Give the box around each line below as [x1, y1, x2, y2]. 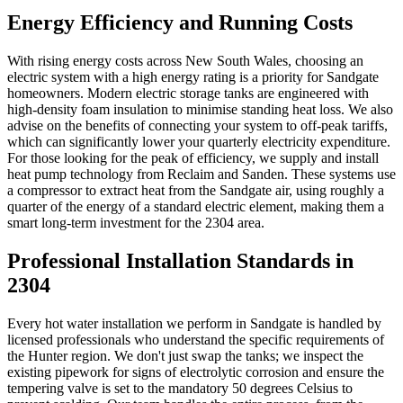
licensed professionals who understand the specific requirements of [7, 331, 384, 347]
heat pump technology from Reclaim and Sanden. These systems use [7, 166, 396, 183]
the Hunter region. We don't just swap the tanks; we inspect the [7, 347, 363, 363]
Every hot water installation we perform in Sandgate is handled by [7, 315, 381, 331]
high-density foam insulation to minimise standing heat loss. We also [7, 102, 393, 118]
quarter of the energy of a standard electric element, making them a [7, 199, 384, 215]
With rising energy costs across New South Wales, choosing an [7, 53, 363, 69]
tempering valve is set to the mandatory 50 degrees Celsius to [7, 380, 353, 396]
